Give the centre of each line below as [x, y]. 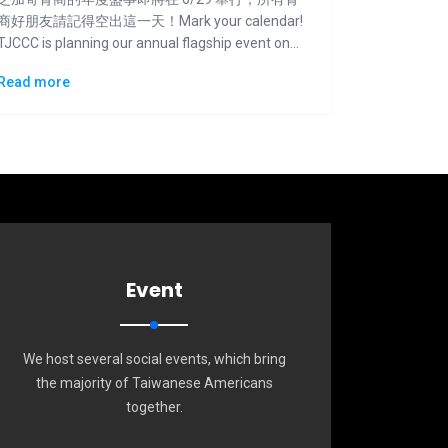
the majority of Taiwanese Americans [154, 383]
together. [154, 407]
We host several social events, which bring [154, 359]
